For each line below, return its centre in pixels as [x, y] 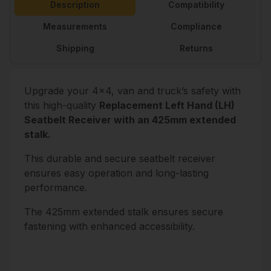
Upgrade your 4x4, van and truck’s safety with [132, 91]
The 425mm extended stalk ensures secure [124, 212]
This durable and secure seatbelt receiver [120, 158]
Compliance [196, 26]
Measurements [75, 26]
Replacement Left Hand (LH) [167, 105]
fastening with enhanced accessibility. [109, 226]
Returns [196, 48]
